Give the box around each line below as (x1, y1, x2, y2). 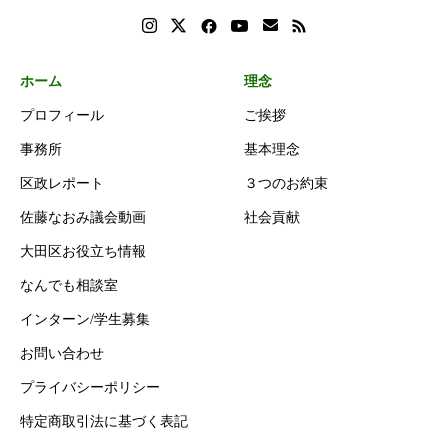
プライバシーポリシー (20, 380, 160, 396)
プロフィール (20, 108, 104, 124)
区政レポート (20, 176, 104, 192)
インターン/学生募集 (20, 312, 150, 328)
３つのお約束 (244, 176, 328, 192)
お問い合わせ (20, 346, 104, 362)
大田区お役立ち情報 (20, 244, 146, 260)
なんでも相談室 (20, 278, 118, 294)
